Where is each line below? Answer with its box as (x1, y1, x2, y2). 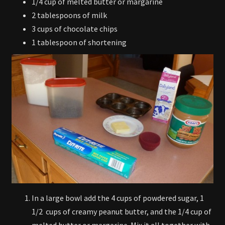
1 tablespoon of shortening (32, 37, 127, 48)
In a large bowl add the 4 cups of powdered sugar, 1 (32, 192, 204, 203)
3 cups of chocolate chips (32, 24, 118, 34)
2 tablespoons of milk (32, 10, 107, 21)
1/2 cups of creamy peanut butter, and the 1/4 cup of (32, 206, 211, 216)
